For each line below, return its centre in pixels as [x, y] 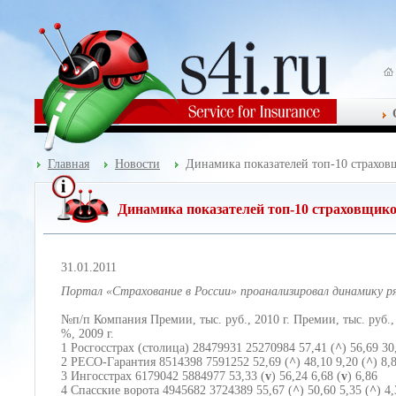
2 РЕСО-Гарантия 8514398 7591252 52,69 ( [175, 362]
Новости [137, 164]
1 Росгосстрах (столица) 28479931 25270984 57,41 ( [198, 348]
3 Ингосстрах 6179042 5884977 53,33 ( [163, 376]
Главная [69, 164]
